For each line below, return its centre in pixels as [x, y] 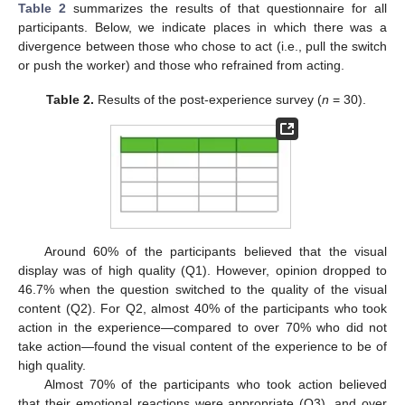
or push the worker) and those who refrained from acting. [181, 65]
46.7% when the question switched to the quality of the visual [202, 289]
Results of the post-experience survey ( [208, 99]
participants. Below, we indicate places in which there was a [202, 27]
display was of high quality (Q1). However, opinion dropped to [202, 270]
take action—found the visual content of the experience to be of [202, 346]
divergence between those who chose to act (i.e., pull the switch [202, 46]
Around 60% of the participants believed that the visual [215, 251]
